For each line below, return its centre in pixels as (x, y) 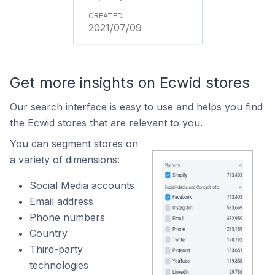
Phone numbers (67, 217)
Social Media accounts (82, 185)
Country (48, 233)
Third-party (56, 249)
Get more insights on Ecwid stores (130, 83)
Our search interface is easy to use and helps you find (136, 107)
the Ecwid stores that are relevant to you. (106, 123)
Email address (61, 201)
